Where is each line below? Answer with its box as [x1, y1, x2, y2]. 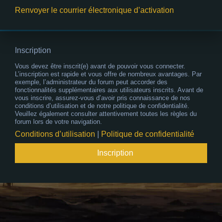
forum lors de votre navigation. [15, 118, 102, 126]
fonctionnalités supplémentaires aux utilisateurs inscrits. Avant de [15, 86, 203, 94]
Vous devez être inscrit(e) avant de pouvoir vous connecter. [15, 62, 185, 70]
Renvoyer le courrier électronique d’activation [15, 6, 174, 15]
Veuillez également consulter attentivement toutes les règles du [15, 110, 197, 118]
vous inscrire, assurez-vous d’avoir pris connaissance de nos [15, 94, 190, 102]
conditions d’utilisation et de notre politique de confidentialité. [15, 102, 189, 110]
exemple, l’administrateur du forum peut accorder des [15, 78, 167, 86]
